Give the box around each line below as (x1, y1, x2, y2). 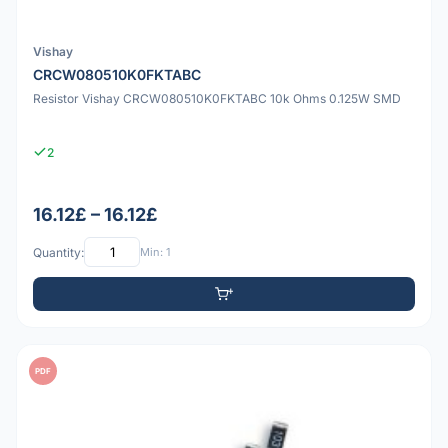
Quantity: (33, 244, 84, 260)
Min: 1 (140, 244, 170, 259)
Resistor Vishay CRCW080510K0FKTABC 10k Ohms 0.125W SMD (33, 90, 401, 106)
